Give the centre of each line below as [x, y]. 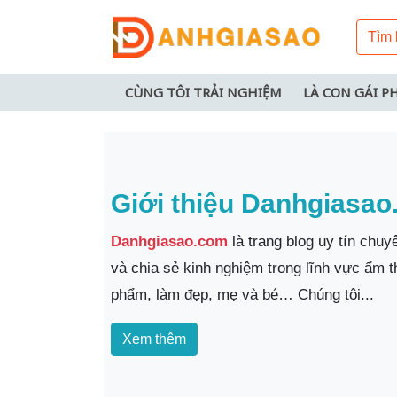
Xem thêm [154, 339]
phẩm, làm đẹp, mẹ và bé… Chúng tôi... [242, 294]
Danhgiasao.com [169, 241]
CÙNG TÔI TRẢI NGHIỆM [203, 93]
